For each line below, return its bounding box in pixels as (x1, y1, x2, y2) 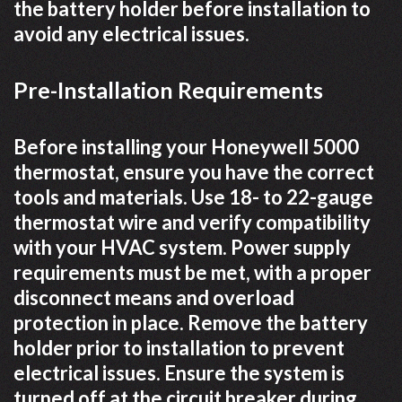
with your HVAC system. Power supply (13, 235, 351, 259)
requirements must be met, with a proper (13, 260, 371, 284)
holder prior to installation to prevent (13, 336, 345, 360)
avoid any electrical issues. (13, 22, 249, 46)
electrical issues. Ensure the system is (13, 361, 345, 385)
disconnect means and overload (13, 285, 294, 310)
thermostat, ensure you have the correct (13, 160, 374, 184)
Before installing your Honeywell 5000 (13, 135, 359, 159)
